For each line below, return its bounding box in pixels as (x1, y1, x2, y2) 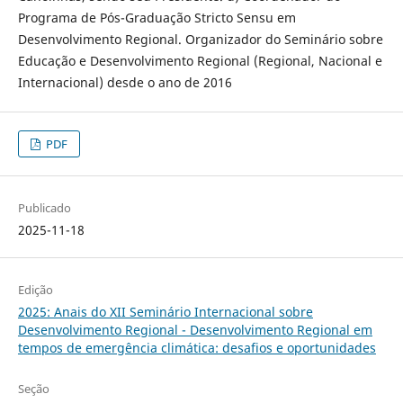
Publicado (17, 200, 71, 217)
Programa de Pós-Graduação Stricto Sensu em (17, 9, 296, 27)
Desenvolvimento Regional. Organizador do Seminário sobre (17, 31, 383, 49)
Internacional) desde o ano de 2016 (17, 74, 232, 92)
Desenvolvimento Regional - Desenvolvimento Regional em (17, 321, 372, 339)
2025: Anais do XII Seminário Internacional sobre (17, 303, 313, 321)
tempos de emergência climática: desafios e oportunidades (17, 339, 376, 357)
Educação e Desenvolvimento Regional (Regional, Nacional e (17, 52, 382, 70)
